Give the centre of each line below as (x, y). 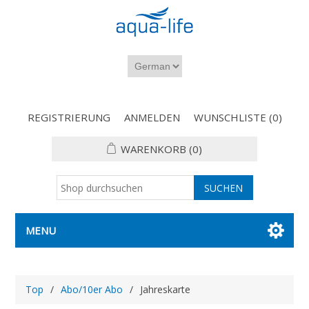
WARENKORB (153, 149)
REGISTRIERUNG (69, 117)
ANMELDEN (152, 117)
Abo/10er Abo (92, 289)
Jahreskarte (166, 289)
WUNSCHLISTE (230, 117)
